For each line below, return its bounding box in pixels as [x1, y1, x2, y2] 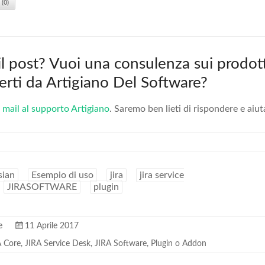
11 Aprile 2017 [25, 222, 79, 230]
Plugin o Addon [151, 240, 206, 248]
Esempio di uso [31, 170, 93, 180]
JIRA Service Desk [25, 240, 91, 248]
